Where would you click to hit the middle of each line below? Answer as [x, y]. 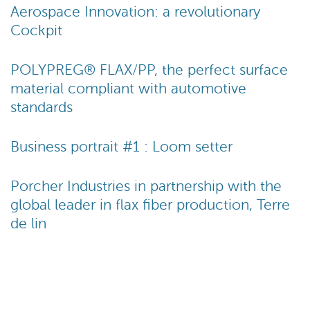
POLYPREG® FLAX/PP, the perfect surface [149, 70]
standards [42, 108]
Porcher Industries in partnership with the [146, 186]
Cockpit [36, 31]
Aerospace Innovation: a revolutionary [135, 12]
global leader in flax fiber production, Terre [150, 205]
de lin [28, 224]
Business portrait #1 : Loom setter [121, 147]
